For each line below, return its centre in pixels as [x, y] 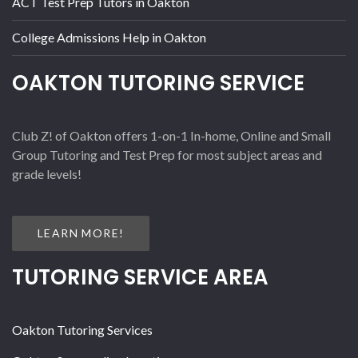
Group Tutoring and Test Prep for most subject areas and [167, 154]
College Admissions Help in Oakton [109, 37]
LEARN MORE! [81, 233]
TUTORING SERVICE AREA [140, 277]
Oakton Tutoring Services [82, 329]
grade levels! [47, 173]
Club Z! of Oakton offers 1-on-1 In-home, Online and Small [171, 135]
